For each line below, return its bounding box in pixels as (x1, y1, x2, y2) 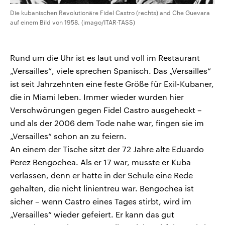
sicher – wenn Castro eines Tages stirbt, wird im (10, 196, 191, 206)
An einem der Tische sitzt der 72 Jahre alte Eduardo (10, 144, 204, 154)
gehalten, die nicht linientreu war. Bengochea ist (10, 183, 194, 193)
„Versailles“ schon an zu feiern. (10, 131, 127, 141)
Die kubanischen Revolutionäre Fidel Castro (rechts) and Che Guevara (10, 9, 210, 17)
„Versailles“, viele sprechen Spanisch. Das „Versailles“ (10, 66, 211, 76)
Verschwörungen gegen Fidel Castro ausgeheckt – (10, 105, 202, 115)
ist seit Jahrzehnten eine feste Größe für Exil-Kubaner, (10, 79, 214, 89)
